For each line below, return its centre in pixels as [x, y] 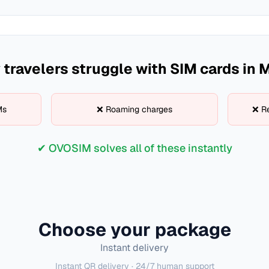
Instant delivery [134, 248]
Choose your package [134, 230]
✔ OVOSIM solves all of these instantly [134, 148]
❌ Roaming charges [134, 109]
